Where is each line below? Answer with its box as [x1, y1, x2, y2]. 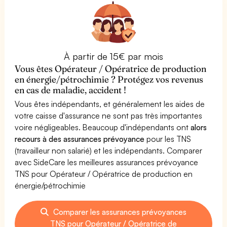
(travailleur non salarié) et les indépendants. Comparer [15, 145, 203, 156]
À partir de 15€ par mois [63, 50, 164, 62]
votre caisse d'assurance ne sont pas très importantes [15, 110, 203, 121]
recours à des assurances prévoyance [15, 133, 145, 144]
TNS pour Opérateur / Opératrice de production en [15, 168, 193, 179]
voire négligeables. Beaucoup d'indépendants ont [15, 122, 191, 132]
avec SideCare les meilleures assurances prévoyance [15, 157, 199, 167]
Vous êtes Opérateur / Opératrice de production [15, 62, 207, 74]
